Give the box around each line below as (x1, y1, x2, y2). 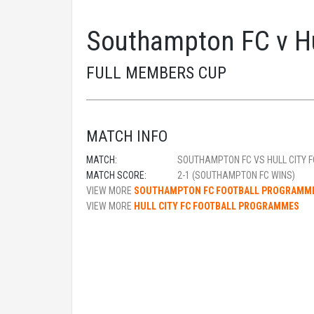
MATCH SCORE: (86, 170, 146, 181)
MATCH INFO (86, 128, 168, 145)
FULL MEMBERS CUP (86, 63, 226, 83)
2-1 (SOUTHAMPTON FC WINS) (177, 170, 295, 181)
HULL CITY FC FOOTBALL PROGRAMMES (134, 200, 299, 212)
